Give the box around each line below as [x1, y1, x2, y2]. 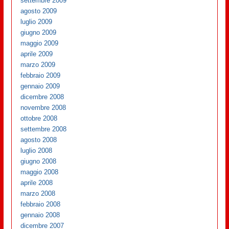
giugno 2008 [20, 157, 57, 165]
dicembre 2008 [20, 93, 64, 101]
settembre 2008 [20, 125, 67, 133]
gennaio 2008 [20, 211, 60, 219]
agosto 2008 [20, 135, 57, 144]
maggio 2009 [20, 39, 59, 47]
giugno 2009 [20, 28, 57, 36]
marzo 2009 [20, 60, 56, 68]
